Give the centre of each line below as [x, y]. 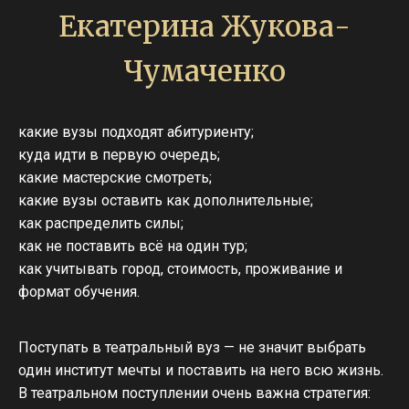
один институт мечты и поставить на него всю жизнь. [201, 370]
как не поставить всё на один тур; [133, 246]
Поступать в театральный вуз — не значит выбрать [192, 347]
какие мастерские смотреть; [115, 178]
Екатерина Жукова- [204, 26]
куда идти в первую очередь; [119, 155]
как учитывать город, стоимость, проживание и [180, 269]
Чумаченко [204, 71]
